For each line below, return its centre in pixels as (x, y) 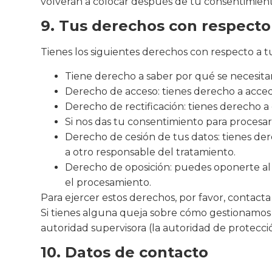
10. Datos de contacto (125, 253)
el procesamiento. (108, 182)
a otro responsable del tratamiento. (151, 152)
